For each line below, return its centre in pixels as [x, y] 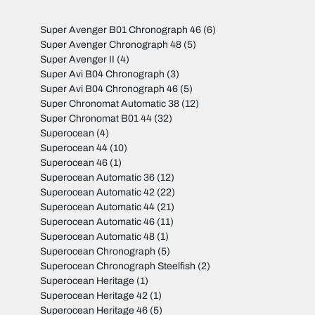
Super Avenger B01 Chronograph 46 [121, 30]
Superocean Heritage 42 [94, 296]
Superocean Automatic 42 [98, 193]
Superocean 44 [74, 148]
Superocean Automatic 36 [98, 178]
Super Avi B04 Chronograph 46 [109, 89]
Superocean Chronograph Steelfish [118, 266]
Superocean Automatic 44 [98, 207]
